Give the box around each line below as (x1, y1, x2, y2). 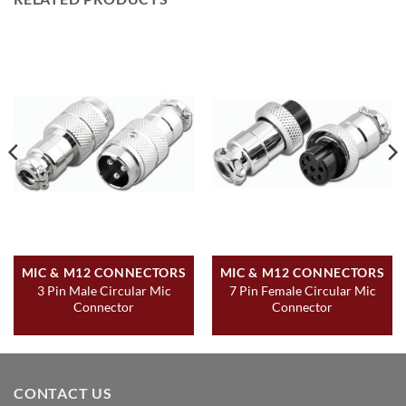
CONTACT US (14, 383, 112, 401)
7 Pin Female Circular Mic (228, 282, 376, 298)
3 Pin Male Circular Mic (36, 282, 171, 298)
